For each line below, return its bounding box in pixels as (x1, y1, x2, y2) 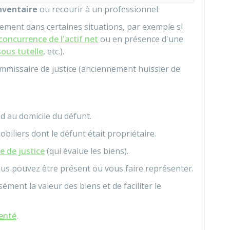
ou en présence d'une (98, 33, 183, 45)
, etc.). (43, 46, 64, 57)
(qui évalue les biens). (45, 145, 128, 157)
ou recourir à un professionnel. (37, 4, 160, 15)
